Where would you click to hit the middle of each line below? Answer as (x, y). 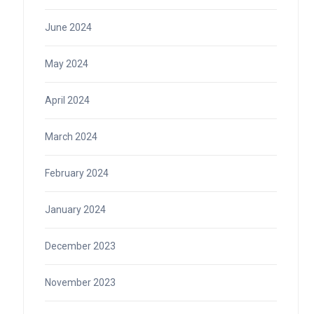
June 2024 (68, 28)
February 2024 (76, 173)
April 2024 (67, 101)
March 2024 (71, 137)
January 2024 (75, 210)
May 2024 (66, 64)
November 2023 (80, 283)
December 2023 (80, 246)
